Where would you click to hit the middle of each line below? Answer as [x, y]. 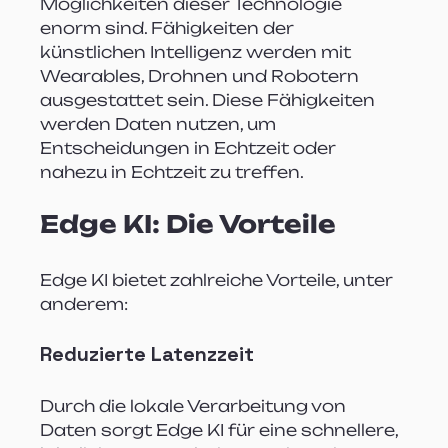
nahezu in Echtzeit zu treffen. [172, 171]
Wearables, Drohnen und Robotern [202, 75]
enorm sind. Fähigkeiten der [169, 27]
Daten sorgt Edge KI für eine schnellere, [221, 429]
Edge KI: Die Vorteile [188, 223]
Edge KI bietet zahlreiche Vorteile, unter [219, 279]
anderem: [84, 303]
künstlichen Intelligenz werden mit [198, 51]
